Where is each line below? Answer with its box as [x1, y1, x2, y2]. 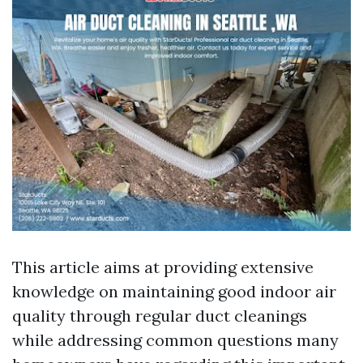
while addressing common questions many [12, 330, 339, 351]
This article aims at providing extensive [12, 257, 314, 278]
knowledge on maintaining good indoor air [12, 281, 336, 302]
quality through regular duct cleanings [12, 305, 307, 327]
